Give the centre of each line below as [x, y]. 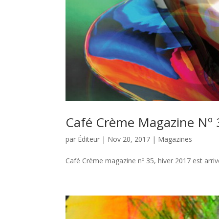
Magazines [175, 139]
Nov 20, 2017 [129, 139]
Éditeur [89, 139]
